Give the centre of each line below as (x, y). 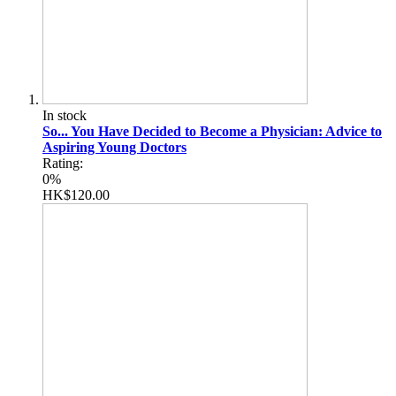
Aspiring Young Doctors (114, 147)
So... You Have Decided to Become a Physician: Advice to (212, 131)
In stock (65, 115)
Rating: (63, 163)
